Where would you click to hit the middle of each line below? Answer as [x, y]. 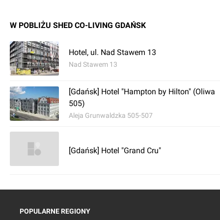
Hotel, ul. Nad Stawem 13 [112, 52]
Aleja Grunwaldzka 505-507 [111, 115]
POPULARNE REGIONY [55, 211]
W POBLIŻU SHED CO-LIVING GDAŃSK [78, 25]
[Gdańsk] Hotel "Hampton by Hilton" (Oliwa [142, 92]
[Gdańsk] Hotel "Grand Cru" [115, 150]
